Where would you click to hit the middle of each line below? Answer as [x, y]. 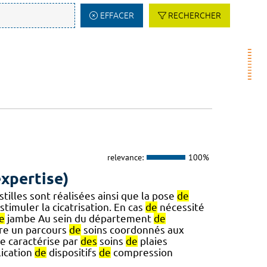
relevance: [125, 157]
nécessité [181, 207]
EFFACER [117, 15]
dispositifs [72, 253]
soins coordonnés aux [132, 230]
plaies [152, 241]
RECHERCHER [195, 15]
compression [142, 253]
